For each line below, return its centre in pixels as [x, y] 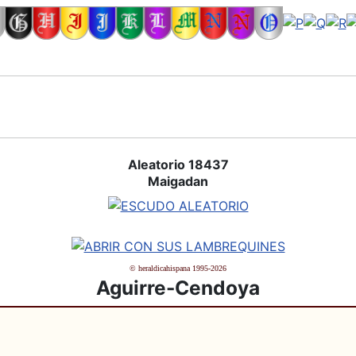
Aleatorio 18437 [178, 164]
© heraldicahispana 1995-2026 [178, 269]
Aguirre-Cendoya [178, 288]
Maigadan [178, 181]
